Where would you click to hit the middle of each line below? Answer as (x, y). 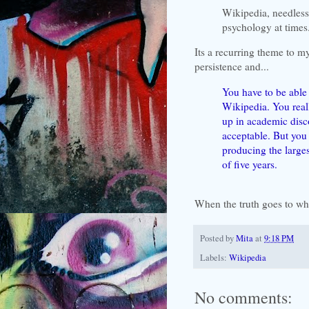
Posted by (218, 239)
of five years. (250, 164)
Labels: (215, 257)
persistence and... (232, 67)
